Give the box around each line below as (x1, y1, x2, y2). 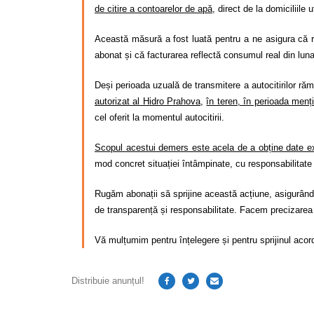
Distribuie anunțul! (71, 275, 144, 287)
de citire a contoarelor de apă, (95, 3, 215, 14)
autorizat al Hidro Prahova (95, 95, 201, 107)
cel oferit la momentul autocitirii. (95, 111, 224, 123)
